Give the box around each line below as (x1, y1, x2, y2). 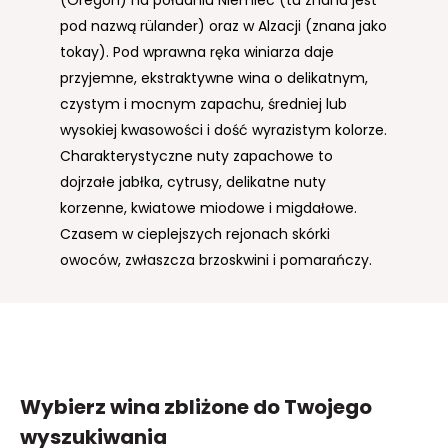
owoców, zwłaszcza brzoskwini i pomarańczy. (60, 250, 372, 271)
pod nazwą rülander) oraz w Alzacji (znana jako (60, 16, 387, 37)
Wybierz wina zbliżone (20, 393, 253, 422)
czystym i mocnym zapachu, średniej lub (60, 94, 347, 115)
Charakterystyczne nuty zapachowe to (60, 146, 333, 167)
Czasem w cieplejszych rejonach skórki (60, 224, 330, 245)
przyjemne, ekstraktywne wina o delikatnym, (60, 68, 368, 89)
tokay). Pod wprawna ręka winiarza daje (60, 42, 334, 63)
